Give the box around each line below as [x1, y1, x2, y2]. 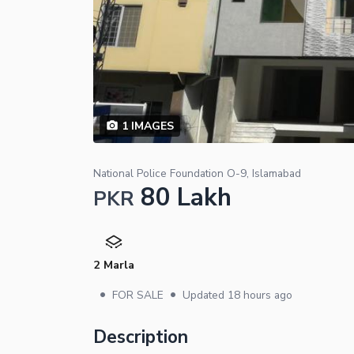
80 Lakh [141, 179, 232, 214]
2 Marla [93, 256, 134, 273]
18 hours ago [228, 287, 292, 303]
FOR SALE [112, 287, 164, 303]
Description [93, 324, 188, 349]
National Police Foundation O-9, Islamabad [93, 165, 301, 181]
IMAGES [127, 118, 174, 134]
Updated [183, 287, 228, 303]
